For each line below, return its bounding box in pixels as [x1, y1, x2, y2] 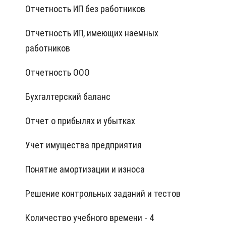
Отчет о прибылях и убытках [25, 115, 135, 126]
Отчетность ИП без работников [25, 3, 145, 14]
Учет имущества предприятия [25, 139, 142, 150]
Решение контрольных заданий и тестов [25, 188, 181, 199]
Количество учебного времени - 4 [25, 212, 154, 223]
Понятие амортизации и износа [25, 163, 145, 175]
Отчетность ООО [25, 67, 90, 78]
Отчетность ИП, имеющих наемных [25, 27, 158, 38]
